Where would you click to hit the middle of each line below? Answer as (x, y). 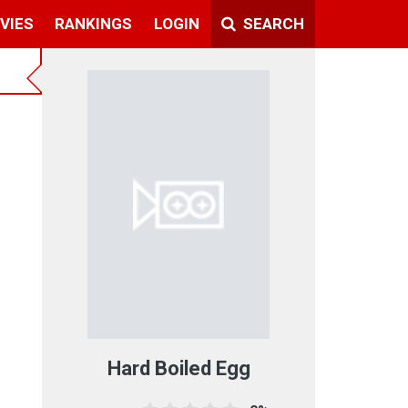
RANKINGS (94, 23)
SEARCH (271, 23)
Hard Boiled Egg (178, 368)
